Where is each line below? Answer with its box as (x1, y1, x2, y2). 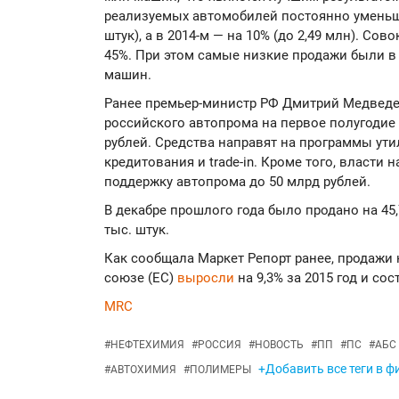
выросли (177, 270, 238, 286)
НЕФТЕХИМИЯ (110, 338, 184, 351)
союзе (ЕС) (104, 270, 177, 286)
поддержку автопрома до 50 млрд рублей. (104, 174, 370, 190)
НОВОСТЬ (255, 338, 304, 351)
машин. (104, 67, 151, 83)
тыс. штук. (104, 222, 169, 238)
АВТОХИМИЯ (110, 363, 176, 376)
